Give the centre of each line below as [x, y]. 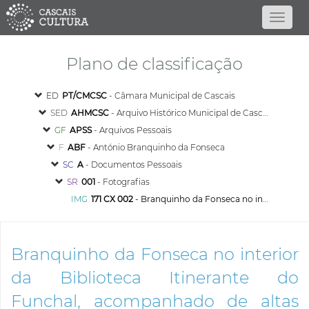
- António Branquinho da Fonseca [156, 147]
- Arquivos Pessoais [132, 130]
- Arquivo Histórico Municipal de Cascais [186, 113]
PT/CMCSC [85, 96]
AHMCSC [90, 113]
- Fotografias [123, 182]
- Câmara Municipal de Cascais [171, 96]
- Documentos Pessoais [133, 165]
